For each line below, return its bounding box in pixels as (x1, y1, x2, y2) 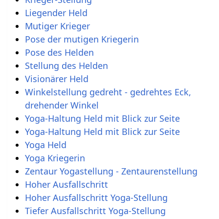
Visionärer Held (24, 72, 88, 85)
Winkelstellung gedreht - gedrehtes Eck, (24, 86, 191, 98)
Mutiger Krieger (24, 20, 90, 32)
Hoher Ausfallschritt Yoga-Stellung (24, 191, 168, 203)
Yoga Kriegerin (24, 152, 85, 164)
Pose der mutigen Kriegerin (24, 33, 139, 45)
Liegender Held (24, 6, 88, 19)
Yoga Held (24, 138, 66, 151)
